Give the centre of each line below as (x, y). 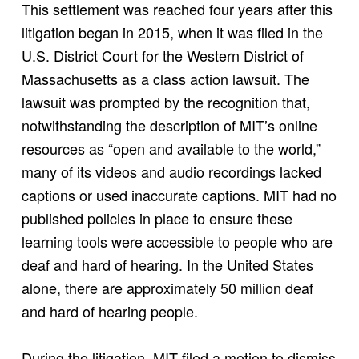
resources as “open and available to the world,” (171, 148)
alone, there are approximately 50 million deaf (167, 287)
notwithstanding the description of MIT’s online (169, 125)
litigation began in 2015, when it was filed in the (172, 32)
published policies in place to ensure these (157, 218)
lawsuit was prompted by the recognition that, (165, 101)
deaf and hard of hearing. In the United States (167, 264)
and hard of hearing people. (109, 311)
